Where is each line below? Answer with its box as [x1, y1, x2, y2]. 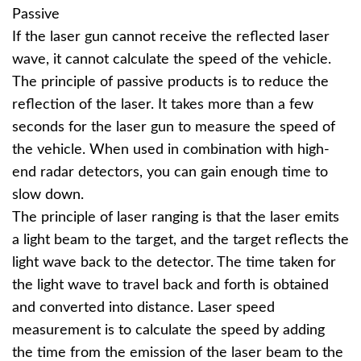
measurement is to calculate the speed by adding [12, 322, 325, 338]
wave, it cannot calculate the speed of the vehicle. [12, 52, 331, 67]
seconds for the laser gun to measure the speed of [12, 119, 335, 135]
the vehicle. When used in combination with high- [12, 142, 330, 157]
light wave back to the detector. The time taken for [12, 255, 336, 270]
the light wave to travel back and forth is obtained [12, 277, 329, 293]
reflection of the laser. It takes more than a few [12, 97, 313, 112]
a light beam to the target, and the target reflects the [12, 232, 349, 247]
